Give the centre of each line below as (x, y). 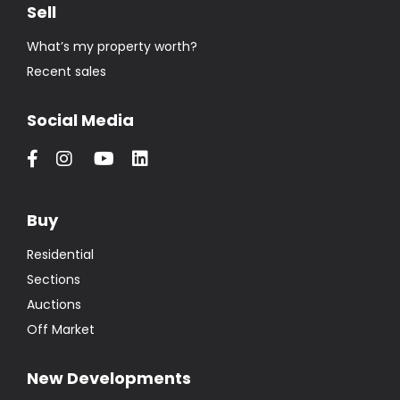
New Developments (109, 378)
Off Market (61, 329)
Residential (60, 254)
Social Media (80, 120)
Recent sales (67, 71)
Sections (54, 279)
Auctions (54, 304)
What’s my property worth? (112, 46)
